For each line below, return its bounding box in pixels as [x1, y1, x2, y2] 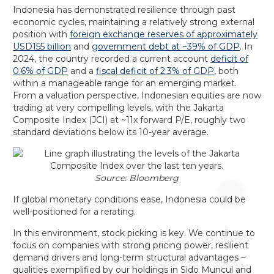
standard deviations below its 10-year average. [12, 127, 209, 138]
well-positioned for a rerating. [12, 206, 136, 217]
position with [12, 29, 70, 40]
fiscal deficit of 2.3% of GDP [95, 65, 214, 76]
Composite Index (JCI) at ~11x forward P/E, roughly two [12, 114, 246, 125]
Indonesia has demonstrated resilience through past [12, 4, 235, 15]
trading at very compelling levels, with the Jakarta [12, 102, 224, 113]
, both [213, 65, 239, 76]
